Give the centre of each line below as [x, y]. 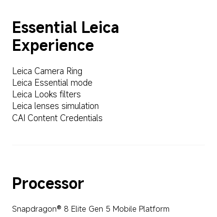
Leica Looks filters [46, 94]
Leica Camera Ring [47, 71]
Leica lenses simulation [55, 106]
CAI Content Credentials [57, 118]
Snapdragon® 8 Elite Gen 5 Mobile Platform [91, 209]
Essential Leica [68, 28]
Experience [53, 46]
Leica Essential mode [52, 83]
